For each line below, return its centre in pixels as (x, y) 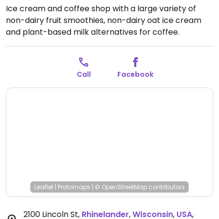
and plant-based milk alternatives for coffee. (93, 32)
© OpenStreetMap (121, 187)
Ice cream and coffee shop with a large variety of (101, 9)
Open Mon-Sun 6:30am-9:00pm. (67, 55)
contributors (166, 187)
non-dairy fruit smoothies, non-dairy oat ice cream (104, 20)
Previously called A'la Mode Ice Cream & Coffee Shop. (108, 44)
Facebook (135, 74)
